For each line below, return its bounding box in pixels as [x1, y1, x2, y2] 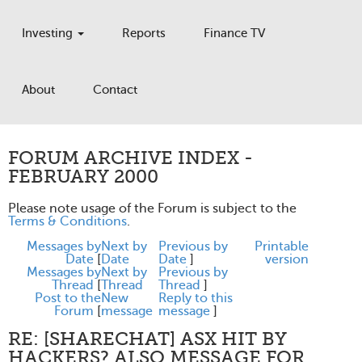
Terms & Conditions [8, 214, 127, 229]
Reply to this [158, 291, 233, 305]
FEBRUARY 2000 [8, 166, 158, 187]
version [265, 252, 309, 267]
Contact [93, 83, 137, 96]
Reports [122, 27, 166, 40]
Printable [255, 239, 309, 254]
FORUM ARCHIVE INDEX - [8, 147, 253, 169]
